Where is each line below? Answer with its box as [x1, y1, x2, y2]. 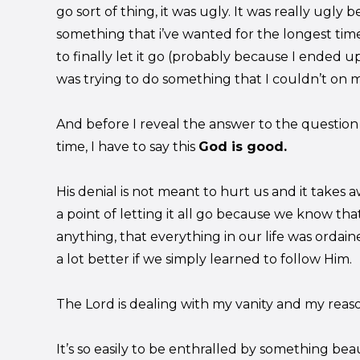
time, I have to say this [55, 139, 198, 155]
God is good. [198, 139, 287, 155]
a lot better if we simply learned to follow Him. [55, 252, 352, 268]
